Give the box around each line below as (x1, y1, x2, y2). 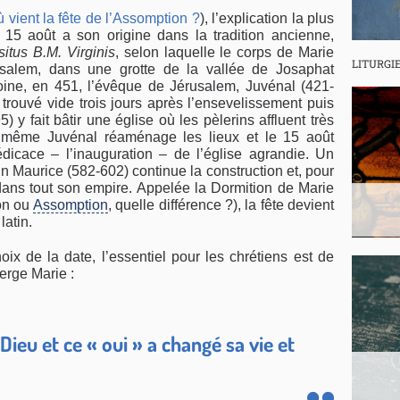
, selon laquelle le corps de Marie (115, 45, 334, 61)
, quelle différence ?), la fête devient (107, 197, 335, 213)
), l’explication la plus (199, 11, 335, 27)
